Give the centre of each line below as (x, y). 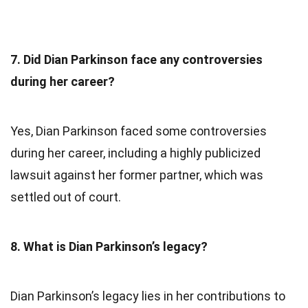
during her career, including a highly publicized (135, 153)
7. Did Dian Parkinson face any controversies (136, 59)
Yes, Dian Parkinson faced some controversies (139, 131)
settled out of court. (66, 197)
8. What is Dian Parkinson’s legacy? (109, 246)
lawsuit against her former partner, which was (137, 175)
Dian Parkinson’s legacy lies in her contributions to (148, 296)
